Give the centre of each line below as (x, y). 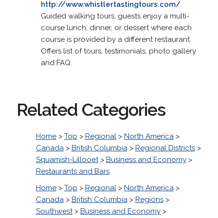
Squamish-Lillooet (67, 159)
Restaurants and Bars (73, 171)
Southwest (54, 211)
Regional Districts (165, 148)
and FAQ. (56, 63)
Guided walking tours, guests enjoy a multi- (115, 16)
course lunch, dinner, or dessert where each (116, 27)
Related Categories (91, 109)
